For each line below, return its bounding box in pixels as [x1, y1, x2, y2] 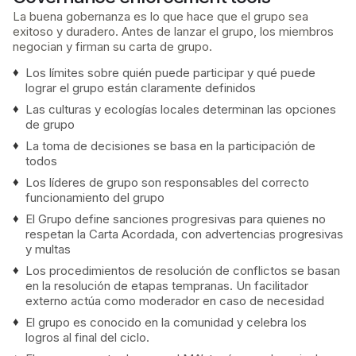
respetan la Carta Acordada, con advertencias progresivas [25, 226, 343, 242]
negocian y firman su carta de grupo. [13, 38, 212, 54]
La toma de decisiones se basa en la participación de [25, 138, 315, 154]
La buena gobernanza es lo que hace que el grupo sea [13, 8, 308, 24]
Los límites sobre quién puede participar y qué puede [25, 65, 315, 81]
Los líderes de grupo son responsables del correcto [25, 175, 309, 191]
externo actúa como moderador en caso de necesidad [25, 293, 324, 309]
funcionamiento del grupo [25, 190, 164, 206]
